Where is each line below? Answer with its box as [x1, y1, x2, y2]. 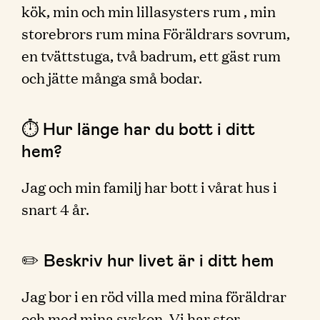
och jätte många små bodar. [21, 67, 202, 87]
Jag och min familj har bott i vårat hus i [21, 176, 277, 196]
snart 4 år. [21, 199, 89, 219]
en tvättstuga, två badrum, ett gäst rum [21, 45, 281, 65]
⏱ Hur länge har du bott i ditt [21, 118, 255, 139]
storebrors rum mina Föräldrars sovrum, [21, 23, 290, 43]
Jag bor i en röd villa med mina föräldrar [21, 286, 286, 306]
